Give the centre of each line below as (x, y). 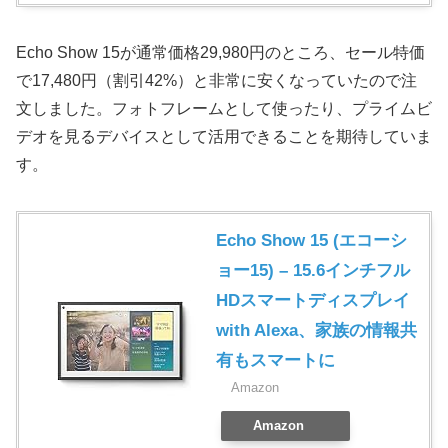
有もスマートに (275, 361)
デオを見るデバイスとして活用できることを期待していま (224, 137)
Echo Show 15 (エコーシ (311, 241)
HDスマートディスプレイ (313, 301)
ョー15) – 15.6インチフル (313, 271)
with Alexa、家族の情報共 (316, 331)
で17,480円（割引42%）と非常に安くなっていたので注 (216, 81)
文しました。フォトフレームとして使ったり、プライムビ (224, 109)
